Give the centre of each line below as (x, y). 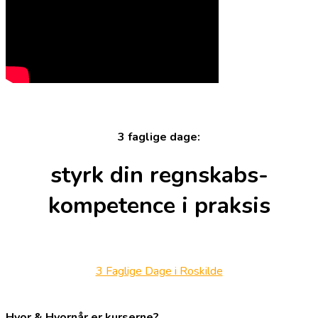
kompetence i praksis (159, 206)
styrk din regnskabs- (159, 175)
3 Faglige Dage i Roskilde (159, 271)
